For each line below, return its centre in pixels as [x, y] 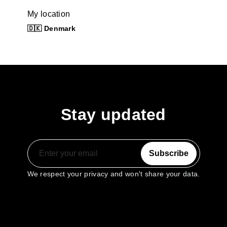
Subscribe [168, 153]
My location [49, 14]
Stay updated [113, 115]
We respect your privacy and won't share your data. [113, 174]
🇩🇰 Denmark [51, 28]
